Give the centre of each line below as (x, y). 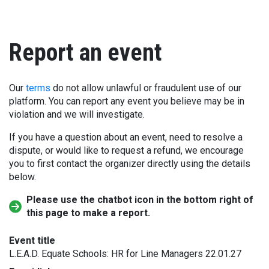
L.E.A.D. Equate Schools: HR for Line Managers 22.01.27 (125, 254)
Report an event (86, 53)
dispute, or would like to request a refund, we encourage (126, 150)
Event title (32, 240)
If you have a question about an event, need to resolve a (126, 137)
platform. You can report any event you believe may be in (127, 101)
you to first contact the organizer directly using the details (130, 164)
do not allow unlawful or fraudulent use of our (146, 88)
